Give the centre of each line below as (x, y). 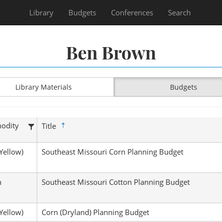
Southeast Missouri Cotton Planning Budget (115, 182)
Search (179, 12)
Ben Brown (111, 52)
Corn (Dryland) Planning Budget (95, 212)
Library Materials (44, 87)
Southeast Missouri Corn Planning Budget (112, 152)
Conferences (132, 12)
